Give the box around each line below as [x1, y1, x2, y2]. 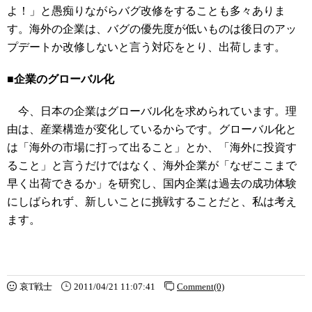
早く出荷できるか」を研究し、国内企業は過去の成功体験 [7, 178, 297, 189]
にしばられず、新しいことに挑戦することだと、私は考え [7, 196, 297, 208]
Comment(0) [177, 281, 224, 292]
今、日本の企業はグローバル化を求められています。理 [7, 105, 297, 117]
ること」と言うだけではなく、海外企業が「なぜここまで [7, 159, 297, 171]
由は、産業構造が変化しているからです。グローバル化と [7, 123, 297, 135]
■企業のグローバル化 [7, 73, 114, 85]
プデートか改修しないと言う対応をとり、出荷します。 [7, 41, 286, 53]
